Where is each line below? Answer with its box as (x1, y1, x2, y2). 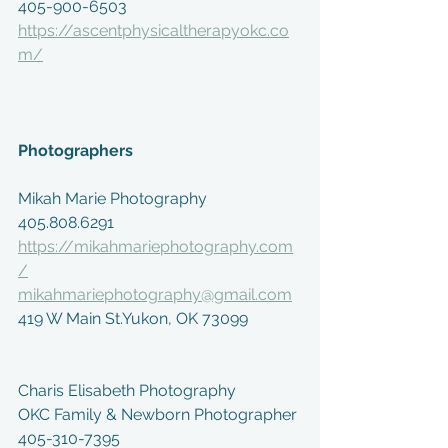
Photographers (18, 141, 133, 160)
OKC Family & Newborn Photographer (18, 405, 297, 424)
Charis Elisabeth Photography (18, 381, 236, 400)
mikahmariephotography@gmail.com (18, 285, 292, 304)
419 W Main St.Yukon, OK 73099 (18, 309, 248, 328)
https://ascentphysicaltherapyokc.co (18, 21, 289, 40)
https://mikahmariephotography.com (18, 237, 293, 256)
